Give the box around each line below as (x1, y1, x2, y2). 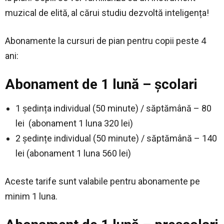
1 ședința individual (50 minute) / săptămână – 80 (15, 103, 211, 114)
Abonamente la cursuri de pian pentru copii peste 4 (5, 35, 206, 46)
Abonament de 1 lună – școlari (5, 76, 197, 93)
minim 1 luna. (5, 191, 57, 202)
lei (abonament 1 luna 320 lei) (15, 118, 133, 129)
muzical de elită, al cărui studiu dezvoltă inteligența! (5, 7, 209, 18)
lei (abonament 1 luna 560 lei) (15, 148, 131, 159)
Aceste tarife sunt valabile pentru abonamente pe (5, 176, 200, 187)
